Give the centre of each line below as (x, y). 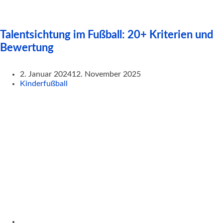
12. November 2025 (106, 74)
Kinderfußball (44, 83)
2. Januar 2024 (46, 74)
